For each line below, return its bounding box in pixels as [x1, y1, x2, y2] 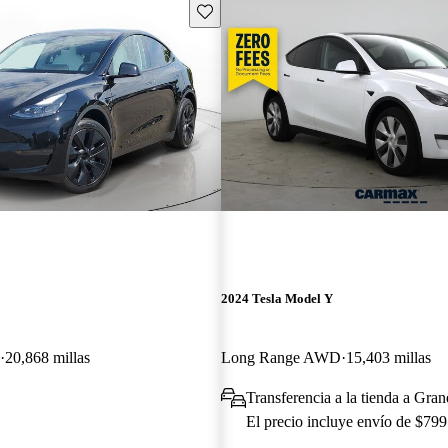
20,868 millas [5, 348, 90, 366]
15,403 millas [345, 348, 431, 366]
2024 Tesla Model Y [220, 290, 333, 306]
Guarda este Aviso [195, 2, 304, 18]
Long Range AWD [220, 348, 341, 366]
